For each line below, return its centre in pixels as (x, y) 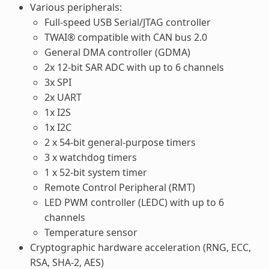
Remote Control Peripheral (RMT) (119, 188)
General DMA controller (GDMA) (117, 53)
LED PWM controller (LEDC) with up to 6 (134, 203)
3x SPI (58, 83)
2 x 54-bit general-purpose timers (120, 143)
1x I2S (57, 113)
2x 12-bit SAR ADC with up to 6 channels (134, 68)
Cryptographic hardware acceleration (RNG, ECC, (140, 248)
